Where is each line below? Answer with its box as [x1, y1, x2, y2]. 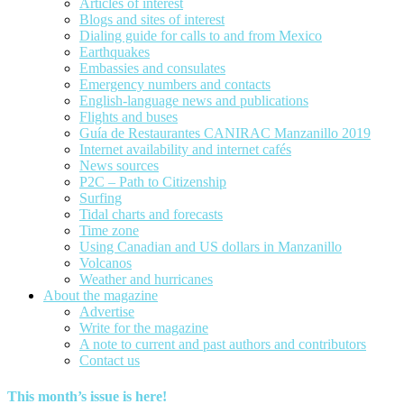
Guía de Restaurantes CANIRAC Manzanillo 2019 [79, 125, 371, 142]
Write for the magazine [79, 320, 208, 336]
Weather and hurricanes [79, 271, 213, 288]
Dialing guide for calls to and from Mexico [79, 28, 322, 44]
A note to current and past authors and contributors [79, 336, 366, 353]
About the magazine [43, 288, 158, 304]
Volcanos [79, 255, 132, 271]
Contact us [79, 353, 140, 369]
